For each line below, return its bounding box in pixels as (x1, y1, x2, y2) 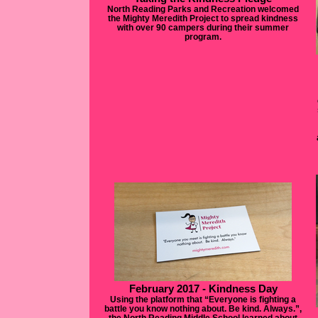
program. (185, 32, 221, 41)
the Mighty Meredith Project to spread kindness (108, 13, 298, 23)
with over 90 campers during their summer (117, 23, 289, 32)
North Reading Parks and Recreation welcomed (107, 4, 299, 13)
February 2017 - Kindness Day (128, 283, 278, 295)
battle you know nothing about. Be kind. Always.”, (104, 304, 302, 313)
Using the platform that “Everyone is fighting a (110, 295, 296, 304)
